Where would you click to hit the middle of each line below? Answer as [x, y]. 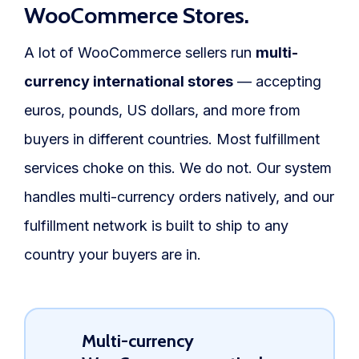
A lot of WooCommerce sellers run [140, 53]
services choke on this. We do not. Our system [178, 168]
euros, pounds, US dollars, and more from [162, 111]
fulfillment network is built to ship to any [156, 226]
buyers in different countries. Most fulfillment [172, 139]
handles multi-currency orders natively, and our [179, 197]
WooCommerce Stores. [137, 16]
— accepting [277, 82]
